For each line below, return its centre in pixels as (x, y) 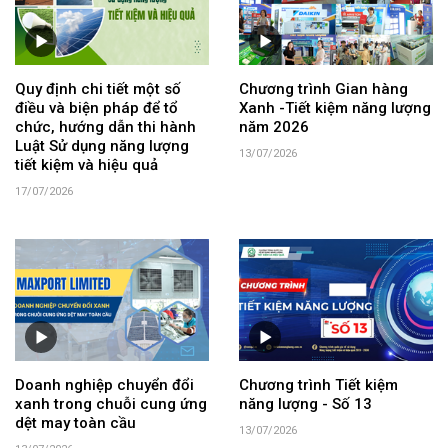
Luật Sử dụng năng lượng (102, 145)
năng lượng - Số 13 (305, 403)
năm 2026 (274, 126)
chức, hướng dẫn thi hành (105, 126)
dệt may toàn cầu (75, 422)
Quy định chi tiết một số (98, 88)
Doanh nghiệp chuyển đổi (104, 384)
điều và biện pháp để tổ (96, 107)
